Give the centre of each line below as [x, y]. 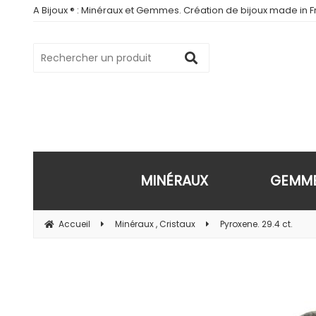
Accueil [74, 224]
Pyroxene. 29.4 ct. [256, 224]
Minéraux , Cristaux [155, 224]
